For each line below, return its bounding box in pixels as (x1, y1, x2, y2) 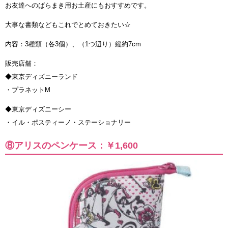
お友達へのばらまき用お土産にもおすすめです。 (5, 1, 151, 9)
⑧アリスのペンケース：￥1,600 (5, 140, 138, 151)
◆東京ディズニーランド (5, 72, 78, 80)
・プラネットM (5, 85, 50, 94)
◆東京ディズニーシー (5, 105, 71, 113)
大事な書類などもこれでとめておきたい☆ (5, 20, 131, 28)
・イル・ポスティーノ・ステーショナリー (5, 118, 131, 126)
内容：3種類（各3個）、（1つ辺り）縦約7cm (5, 40, 141, 48)
